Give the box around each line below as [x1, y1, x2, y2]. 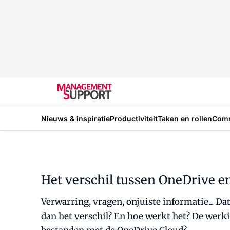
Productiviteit [110, 113, 158, 123]
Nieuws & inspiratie [41, 113, 110, 123]
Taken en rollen [158, 113, 212, 123]
